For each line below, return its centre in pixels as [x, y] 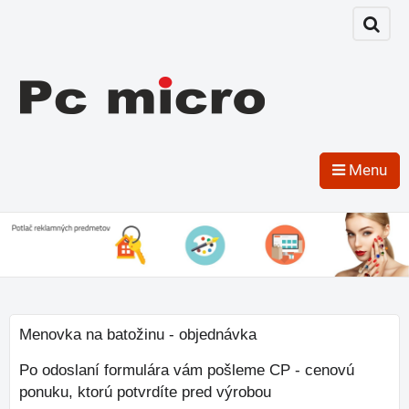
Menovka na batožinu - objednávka [138, 335]
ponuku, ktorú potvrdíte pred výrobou [145, 392]
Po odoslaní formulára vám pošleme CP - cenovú [187, 370]
